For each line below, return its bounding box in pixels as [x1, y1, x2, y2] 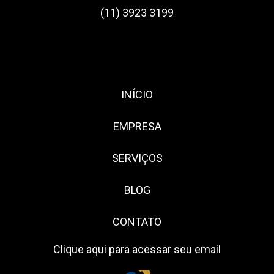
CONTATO [113, 215, 161, 228]
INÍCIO [121, 88, 153, 101]
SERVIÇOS [111, 152, 163, 165]
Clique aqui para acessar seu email [53, 243, 221, 256]
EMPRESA [113, 120, 161, 133]
